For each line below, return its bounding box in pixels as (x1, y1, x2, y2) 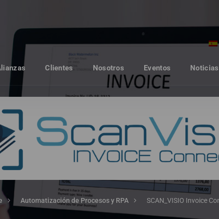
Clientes (45, 64, 73, 73)
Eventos (144, 64, 171, 73)
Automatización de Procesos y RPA (20, 196, 129, 204)
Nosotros (92, 64, 125, 73)
